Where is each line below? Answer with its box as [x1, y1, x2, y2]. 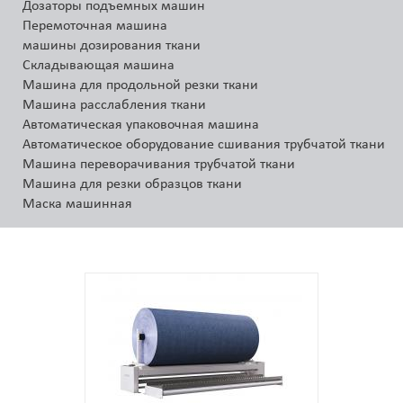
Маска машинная [22, 196, 132, 211]
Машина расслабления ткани [22, 97, 206, 112]
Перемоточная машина [22, 18, 167, 33]
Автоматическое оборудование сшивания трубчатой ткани [22, 137, 385, 152]
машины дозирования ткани [22, 38, 201, 53]
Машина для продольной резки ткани [22, 77, 258, 93]
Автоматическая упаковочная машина [22, 117, 259, 132]
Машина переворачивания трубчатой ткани [22, 157, 295, 172]
